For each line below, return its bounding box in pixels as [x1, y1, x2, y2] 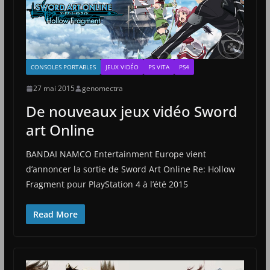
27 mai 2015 [33, 83, 75, 94]
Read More [33, 209, 78, 221]
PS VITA [148, 63, 169, 72]
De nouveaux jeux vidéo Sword [25, 101, 237, 122]
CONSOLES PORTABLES [30, 63, 96, 72]
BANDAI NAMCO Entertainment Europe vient [25, 148, 206, 160]
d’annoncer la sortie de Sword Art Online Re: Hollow [25, 163, 235, 175]
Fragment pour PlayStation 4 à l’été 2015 [25, 178, 188, 190]
